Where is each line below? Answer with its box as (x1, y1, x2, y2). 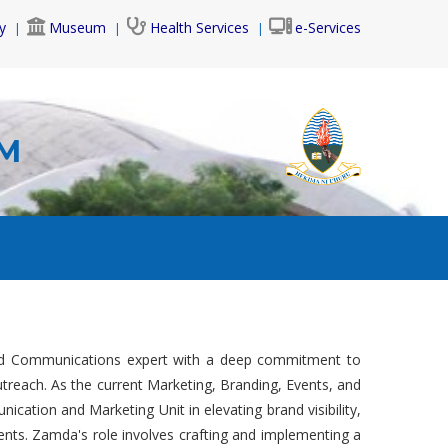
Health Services (150, 18, 249, 37)
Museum (49, 18, 106, 37)
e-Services (295, 18, 361, 37)
